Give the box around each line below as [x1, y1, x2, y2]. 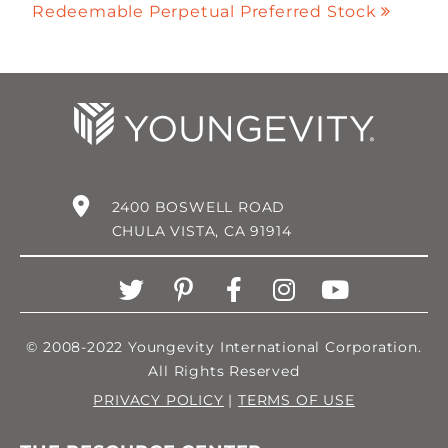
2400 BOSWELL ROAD [111, 198, 286, 217]
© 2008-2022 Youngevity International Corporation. [26, 338, 422, 357]
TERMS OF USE [238, 391, 355, 410]
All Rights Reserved [148, 362, 300, 381]
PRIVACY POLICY [93, 391, 224, 410]
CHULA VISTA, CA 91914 [111, 222, 292, 241]
